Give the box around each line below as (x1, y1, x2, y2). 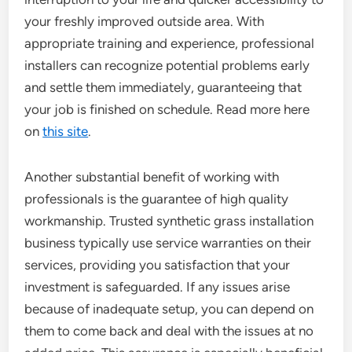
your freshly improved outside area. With (24, 13, 265, 29)
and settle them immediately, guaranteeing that (24, 79, 302, 95)
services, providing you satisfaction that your (24, 257, 291, 273)
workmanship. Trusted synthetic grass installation (24, 213, 314, 229)
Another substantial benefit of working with (24, 169, 280, 185)
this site (42, 123, 89, 139)
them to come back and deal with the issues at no (24, 323, 314, 339)
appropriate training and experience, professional (24, 35, 315, 51)
